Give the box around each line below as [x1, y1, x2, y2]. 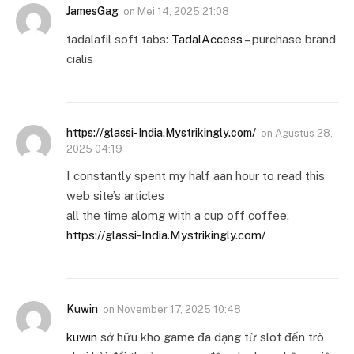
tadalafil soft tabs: [66, 32, 171, 47]
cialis [66, 52, 93, 66]
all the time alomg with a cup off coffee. [66, 209, 289, 223]
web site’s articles [66, 189, 164, 203]
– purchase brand [243, 32, 336, 47]
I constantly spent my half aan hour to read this [66, 169, 325, 183]
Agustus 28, [275, 127, 333, 140]
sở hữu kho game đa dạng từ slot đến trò [97, 330, 324, 345]
